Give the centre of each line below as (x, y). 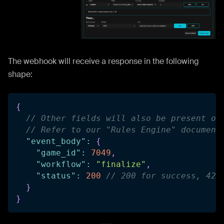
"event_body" (56, 141)
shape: (20, 74)
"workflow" (61, 164)
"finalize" (121, 164)
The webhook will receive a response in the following (103, 61)
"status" (56, 176)
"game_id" (58, 153)
